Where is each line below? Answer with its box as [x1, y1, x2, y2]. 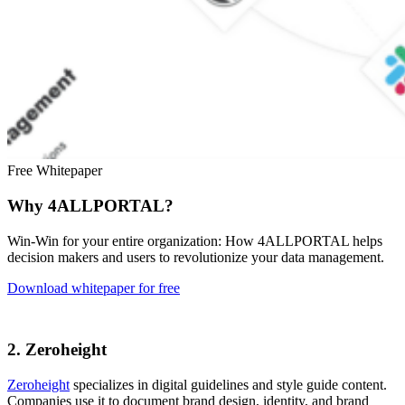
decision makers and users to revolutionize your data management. [7, 249, 384, 265]
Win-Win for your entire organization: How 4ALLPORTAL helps [7, 232, 382, 249]
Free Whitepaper [7, 163, 102, 179]
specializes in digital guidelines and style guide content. [70, 377, 387, 393]
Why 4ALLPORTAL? [7, 195, 174, 215]
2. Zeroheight [7, 340, 107, 360]
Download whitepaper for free [7, 279, 180, 296]
